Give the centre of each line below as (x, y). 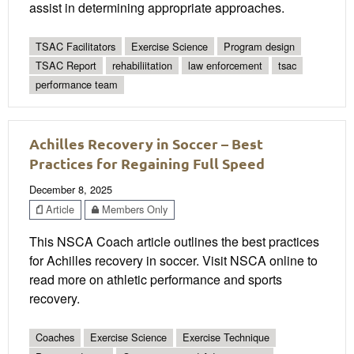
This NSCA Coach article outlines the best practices (174, 242)
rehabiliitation (142, 66)
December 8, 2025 (71, 189)
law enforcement (225, 66)
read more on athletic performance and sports (156, 280)
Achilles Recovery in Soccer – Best (146, 143)
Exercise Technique (226, 337)
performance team (77, 85)
